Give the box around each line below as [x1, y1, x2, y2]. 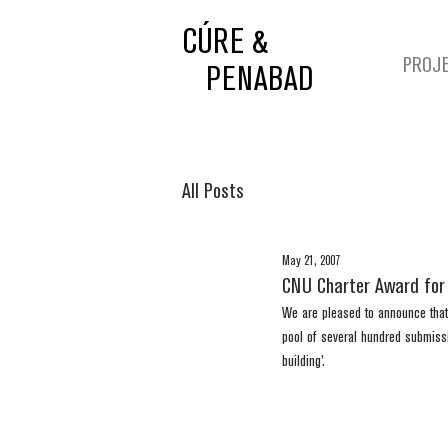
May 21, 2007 [282, 255, 340, 267]
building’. [282, 355, 329, 369]
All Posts [182, 181, 244, 201]
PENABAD [206, 66, 313, 95]
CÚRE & [182, 28, 268, 59]
